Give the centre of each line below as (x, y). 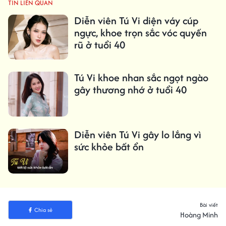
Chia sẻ (43, 210)
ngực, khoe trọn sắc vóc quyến (140, 32)
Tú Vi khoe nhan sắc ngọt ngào (141, 78)
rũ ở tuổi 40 (99, 44)
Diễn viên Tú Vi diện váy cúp (136, 20)
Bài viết (209, 205)
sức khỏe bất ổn (109, 147)
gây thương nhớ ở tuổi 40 (130, 90)
